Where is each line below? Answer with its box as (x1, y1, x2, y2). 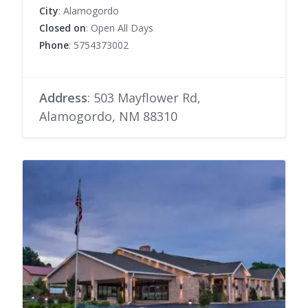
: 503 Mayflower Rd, (87, 89, 201, 106)
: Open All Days (86, 21, 153, 34)
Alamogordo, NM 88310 (39, 107, 177, 124)
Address (39, 89, 87, 106)
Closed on (39, 21, 86, 34)
